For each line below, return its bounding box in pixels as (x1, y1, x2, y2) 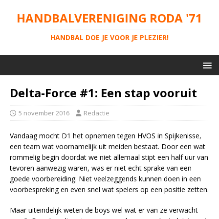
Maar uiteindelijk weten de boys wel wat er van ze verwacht (10, 205, 198, 215)
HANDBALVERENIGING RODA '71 (17, 10, 202, 26)
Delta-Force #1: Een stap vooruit (10, 85, 197, 101)
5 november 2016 (19, 109, 69, 117)
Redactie (84, 109, 109, 117)
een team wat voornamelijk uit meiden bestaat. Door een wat (10, 142, 205, 151)
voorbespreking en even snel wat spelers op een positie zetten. (10, 185, 209, 194)
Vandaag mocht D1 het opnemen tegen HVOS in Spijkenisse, (10, 131, 201, 140)
